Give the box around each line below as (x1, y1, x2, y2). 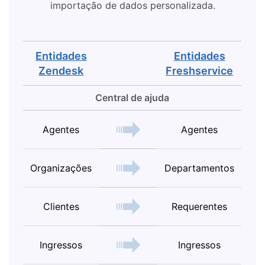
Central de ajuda (95, 92, 170, 104)
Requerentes (172, 201, 228, 213)
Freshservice (166, 64, 234, 77)
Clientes (43, 201, 79, 213)
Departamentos (164, 162, 235, 174)
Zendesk (38, 64, 84, 77)
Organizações (30, 162, 92, 174)
